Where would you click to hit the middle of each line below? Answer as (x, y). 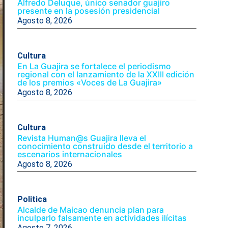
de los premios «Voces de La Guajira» (89, 82)
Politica (32, 199)
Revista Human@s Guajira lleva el (81, 138)
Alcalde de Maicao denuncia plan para (90, 209)
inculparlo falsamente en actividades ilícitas (102, 218)
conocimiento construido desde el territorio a (105, 146)
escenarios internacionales (69, 154)
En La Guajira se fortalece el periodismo (94, 66)
